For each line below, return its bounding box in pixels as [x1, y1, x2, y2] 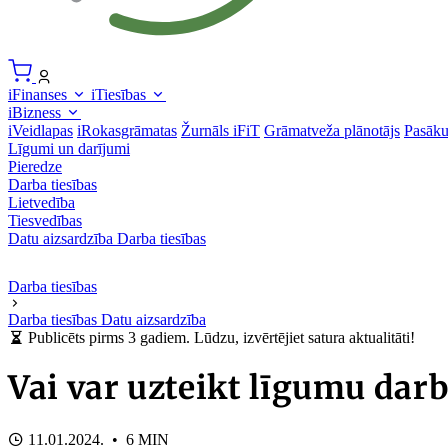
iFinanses [8, 86, 71, 103]
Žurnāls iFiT [181, 122, 260, 139]
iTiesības [91, 86, 150, 103]
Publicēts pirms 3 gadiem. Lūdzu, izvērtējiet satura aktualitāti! [24, 329, 415, 346]
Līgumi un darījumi [8, 140, 130, 157]
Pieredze [8, 158, 62, 175]
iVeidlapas [8, 122, 73, 139]
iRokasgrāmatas [77, 122, 177, 139]
